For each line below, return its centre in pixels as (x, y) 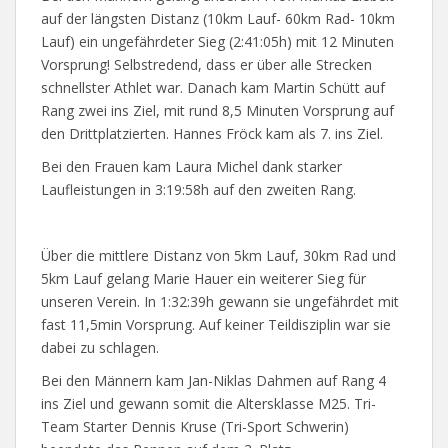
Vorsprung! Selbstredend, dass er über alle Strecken (206, 64)
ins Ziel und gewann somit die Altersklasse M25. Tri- (208, 403)
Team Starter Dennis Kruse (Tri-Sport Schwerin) (195, 426)
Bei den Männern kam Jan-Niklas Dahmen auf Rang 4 (213, 380)
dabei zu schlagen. (100, 347)
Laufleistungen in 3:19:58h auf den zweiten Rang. (198, 189)
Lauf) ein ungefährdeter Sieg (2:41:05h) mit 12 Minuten (217, 41)
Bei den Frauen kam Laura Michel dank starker (191, 166)
